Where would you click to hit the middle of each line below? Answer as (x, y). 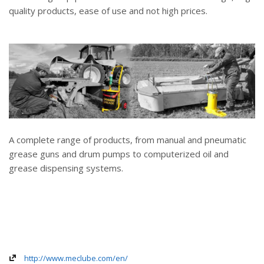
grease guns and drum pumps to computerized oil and (119, 154)
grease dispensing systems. (66, 168)
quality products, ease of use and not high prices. (108, 11)
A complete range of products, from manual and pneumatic (128, 139)
